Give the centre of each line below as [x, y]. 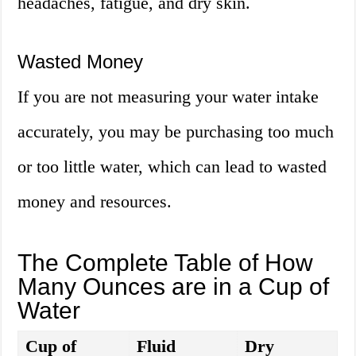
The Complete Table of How [166, 263]
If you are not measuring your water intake [168, 97]
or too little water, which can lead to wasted [172, 167]
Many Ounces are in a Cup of [174, 287]
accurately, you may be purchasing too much [176, 132]
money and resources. [95, 202]
